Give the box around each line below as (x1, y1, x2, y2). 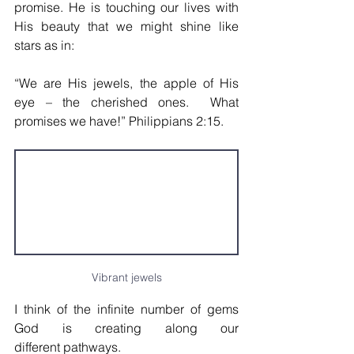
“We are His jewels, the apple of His (14, 75, 239, 92)
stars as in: (14, 37, 77, 54)
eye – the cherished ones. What (14, 94, 239, 111)
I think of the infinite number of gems (14, 301, 239, 318)
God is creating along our (14, 320, 239, 337)
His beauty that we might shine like (14, 18, 239, 35)
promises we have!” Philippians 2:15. (14, 113, 224, 130)
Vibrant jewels (91, 270, 162, 285)
